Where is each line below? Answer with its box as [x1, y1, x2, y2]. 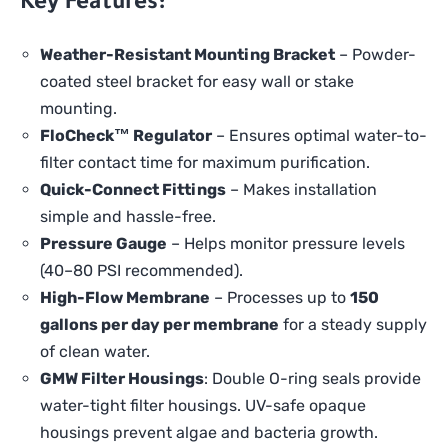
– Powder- [335, 45, 416, 65]
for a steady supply [279, 315, 427, 335]
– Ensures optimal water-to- [212, 126, 427, 146]
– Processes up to [210, 288, 350, 308]
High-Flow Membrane [40, 288, 210, 308]
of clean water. [40, 342, 150, 362]
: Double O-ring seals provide [204, 369, 421, 389]
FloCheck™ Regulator [40, 126, 212, 146]
